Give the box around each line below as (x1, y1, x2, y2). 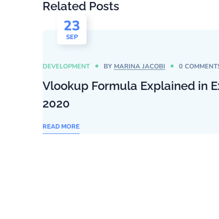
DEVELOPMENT (43, 62, 90, 71)
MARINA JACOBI (114, 62, 166, 71)
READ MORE (43, 122, 80, 130)
